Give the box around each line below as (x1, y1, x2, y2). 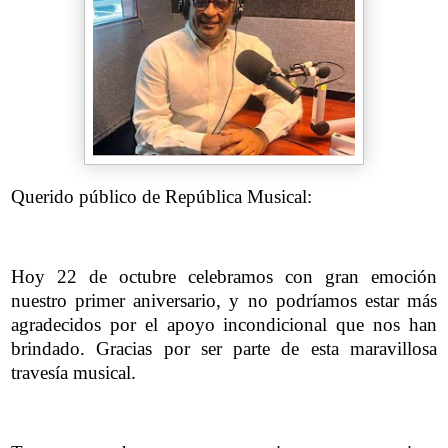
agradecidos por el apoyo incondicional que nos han (11, 313, 437, 335)
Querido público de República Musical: (11, 186, 312, 208)
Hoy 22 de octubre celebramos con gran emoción (11, 265, 437, 287)
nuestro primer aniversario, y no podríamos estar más (11, 289, 437, 311)
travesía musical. (11, 361, 136, 383)
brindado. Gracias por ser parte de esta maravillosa (11, 337, 437, 359)
